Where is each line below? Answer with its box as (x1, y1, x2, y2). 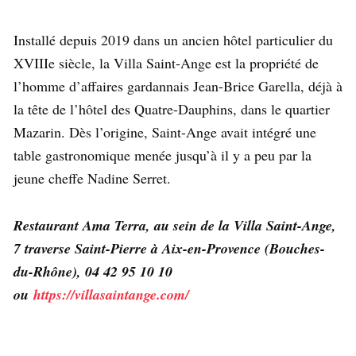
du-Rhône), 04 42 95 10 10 (14, 261, 172, 282)
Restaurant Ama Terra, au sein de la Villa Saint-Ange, (14, 215, 336, 236)
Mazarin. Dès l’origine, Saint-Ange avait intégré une (14, 122, 316, 142)
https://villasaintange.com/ (33, 284, 189, 305)
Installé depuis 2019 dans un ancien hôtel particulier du (14, 30, 333, 50)
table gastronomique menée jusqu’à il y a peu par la (14, 145, 311, 165)
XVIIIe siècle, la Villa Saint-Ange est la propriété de (14, 53, 319, 73)
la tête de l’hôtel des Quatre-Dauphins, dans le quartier (14, 99, 330, 119)
